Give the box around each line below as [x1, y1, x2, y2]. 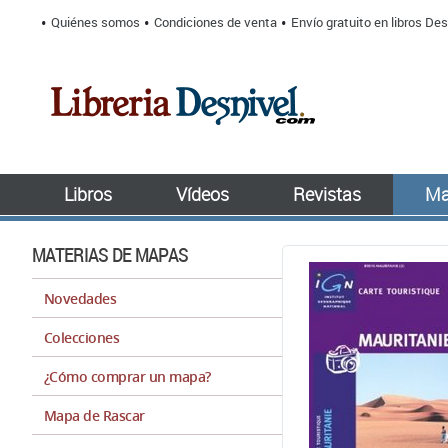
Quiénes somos [51, 13, 140, 31]
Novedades [44, 289, 117, 308]
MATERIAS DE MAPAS [32, 241, 189, 268]
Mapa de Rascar [44, 406, 145, 425]
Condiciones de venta [154, 13, 277, 31]
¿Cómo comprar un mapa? [44, 367, 211, 386]
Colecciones [44, 328, 120, 347]
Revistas [293, 182, 361, 206]
